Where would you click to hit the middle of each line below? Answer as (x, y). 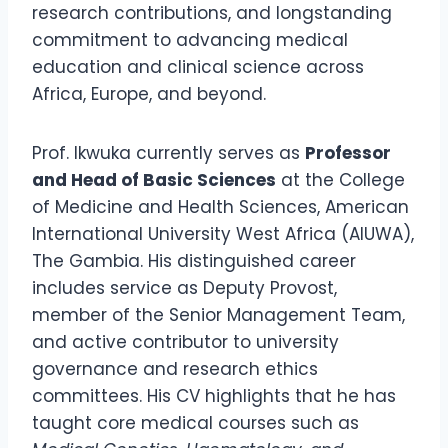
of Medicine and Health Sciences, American (220, 207)
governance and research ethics (175, 369)
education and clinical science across (198, 67)
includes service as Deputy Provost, (184, 288)
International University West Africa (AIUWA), (223, 234)
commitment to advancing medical (190, 40)
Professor (348, 153)
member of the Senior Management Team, (218, 315)
